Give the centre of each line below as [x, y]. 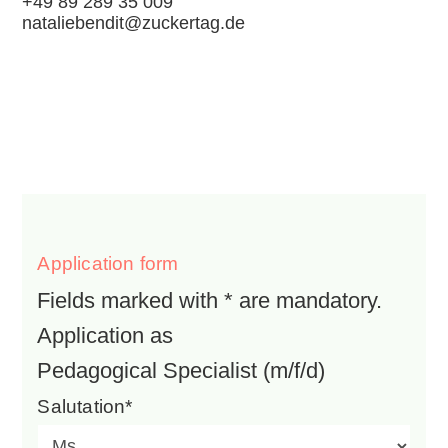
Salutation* [85, 406]
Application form [108, 263]
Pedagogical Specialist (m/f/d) [181, 370]
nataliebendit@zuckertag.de [134, 22]
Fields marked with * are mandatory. [210, 300]
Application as [105, 335]
